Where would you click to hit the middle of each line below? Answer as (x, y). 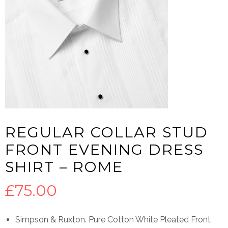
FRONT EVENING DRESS (104, 149)
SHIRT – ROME (64, 167)
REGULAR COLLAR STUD (107, 132)
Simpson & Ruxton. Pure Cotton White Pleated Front (113, 220)
